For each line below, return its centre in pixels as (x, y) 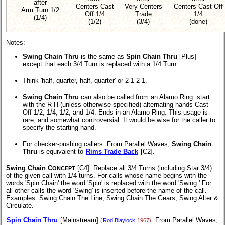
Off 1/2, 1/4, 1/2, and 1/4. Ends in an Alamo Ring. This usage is (115, 113)
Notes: (16, 42)
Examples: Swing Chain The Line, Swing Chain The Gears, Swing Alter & (112, 198)
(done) (198, 21)
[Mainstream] (79, 220)
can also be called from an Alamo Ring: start (144, 97)
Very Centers (143, 6)
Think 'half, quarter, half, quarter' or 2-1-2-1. (85, 81)
